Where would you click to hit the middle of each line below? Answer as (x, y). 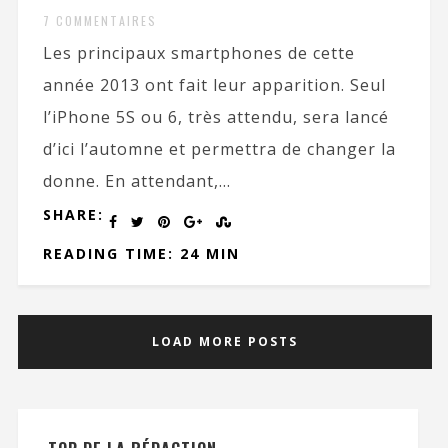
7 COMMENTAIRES (99, 20)
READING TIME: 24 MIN (141, 253)
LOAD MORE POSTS (225, 341)
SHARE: (73, 214)
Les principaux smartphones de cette (198, 52)
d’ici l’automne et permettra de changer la (219, 148)
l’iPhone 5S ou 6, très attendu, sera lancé (215, 116)
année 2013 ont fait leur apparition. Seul (214, 84)
